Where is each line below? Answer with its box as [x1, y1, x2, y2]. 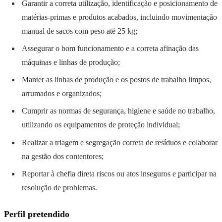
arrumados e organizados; [22, 89, 102, 98]
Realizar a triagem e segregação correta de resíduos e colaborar [22, 138, 218, 147]
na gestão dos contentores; [22, 152, 104, 161]
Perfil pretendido [4, 209, 69, 219]
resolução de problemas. [22, 183, 97, 192]
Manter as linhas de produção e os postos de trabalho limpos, [22, 75, 211, 84]
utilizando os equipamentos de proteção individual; [22, 120, 180, 129]
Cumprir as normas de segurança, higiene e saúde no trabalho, [22, 107, 215, 115]
